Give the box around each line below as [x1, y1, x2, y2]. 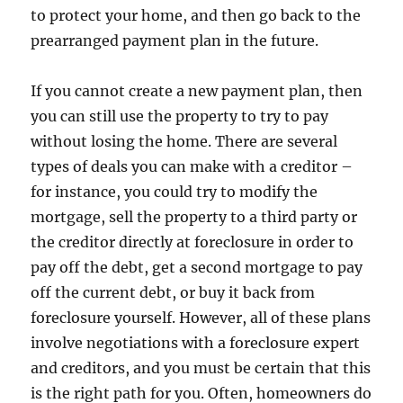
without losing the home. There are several [31, 131, 338, 150]
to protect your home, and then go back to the [31, 5, 362, 24]
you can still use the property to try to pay [31, 106, 329, 125]
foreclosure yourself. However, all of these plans [31, 308, 372, 327]
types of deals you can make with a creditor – [31, 157, 354, 175]
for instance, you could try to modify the [31, 182, 318, 201]
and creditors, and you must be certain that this [31, 358, 372, 377]
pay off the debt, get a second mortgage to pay [31, 257, 363, 276]
